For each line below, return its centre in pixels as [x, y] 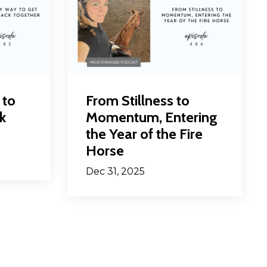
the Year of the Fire [144, 133]
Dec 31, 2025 [115, 171]
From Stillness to [137, 100]
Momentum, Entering [151, 117]
